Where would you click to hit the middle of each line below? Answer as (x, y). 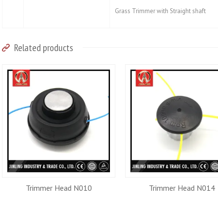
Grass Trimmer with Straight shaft (160, 11)
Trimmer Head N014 (182, 188)
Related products (43, 48)
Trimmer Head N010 (59, 188)
